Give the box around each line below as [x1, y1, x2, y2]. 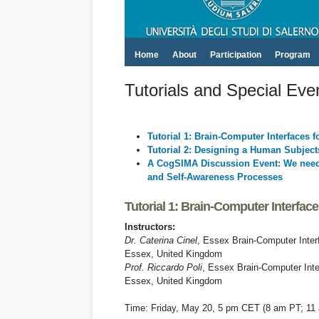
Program [274, 50, 310, 60]
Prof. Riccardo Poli [124, 262, 202, 273]
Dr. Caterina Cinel [124, 235, 197, 246]
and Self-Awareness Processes [147, 172, 283, 182]
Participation [209, 50, 261, 60]
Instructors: [124, 221, 175, 232]
